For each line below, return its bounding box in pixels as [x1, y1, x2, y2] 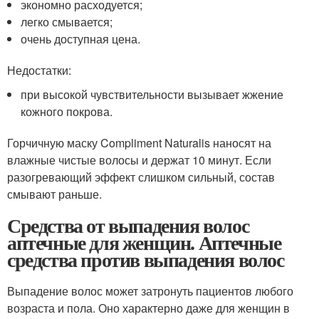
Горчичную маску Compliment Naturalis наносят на [7, 134, 271, 151]
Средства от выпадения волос [7, 210, 249, 240]
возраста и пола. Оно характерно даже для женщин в [7, 299, 290, 316]
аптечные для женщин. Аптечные [7, 227, 281, 257]
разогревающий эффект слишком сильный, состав [7, 168, 275, 185]
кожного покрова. [21, 103, 113, 120]
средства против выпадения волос [7, 244, 284, 274]
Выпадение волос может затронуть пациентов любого [7, 282, 293, 299]
